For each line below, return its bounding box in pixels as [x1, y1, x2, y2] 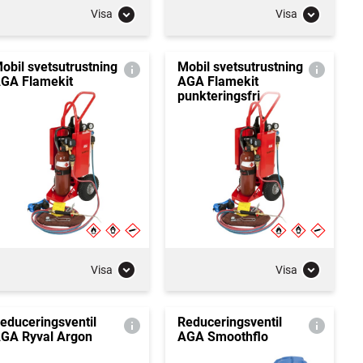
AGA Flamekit [177, 73, 258, 89]
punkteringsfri [177, 88, 260, 104]
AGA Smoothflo [177, 329, 268, 344]
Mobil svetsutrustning [177, 58, 303, 75]
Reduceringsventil [177, 314, 282, 330]
